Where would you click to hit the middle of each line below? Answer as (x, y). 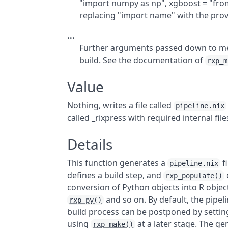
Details (90, 144)
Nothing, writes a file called (121, 105)
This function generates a (118, 163)
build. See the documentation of (142, 60)
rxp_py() (86, 200)
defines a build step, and (116, 175)
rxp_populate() (194, 176)
